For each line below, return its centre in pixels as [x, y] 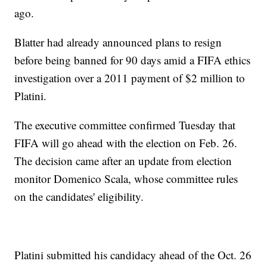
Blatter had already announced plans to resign [118, 42]
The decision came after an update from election [123, 161]
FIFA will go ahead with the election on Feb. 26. [126, 143]
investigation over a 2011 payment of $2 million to [130, 78]
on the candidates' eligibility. [79, 197]
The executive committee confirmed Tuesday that [125, 125]
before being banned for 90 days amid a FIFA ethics [133, 60]
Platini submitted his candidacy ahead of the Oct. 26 [133, 255]
